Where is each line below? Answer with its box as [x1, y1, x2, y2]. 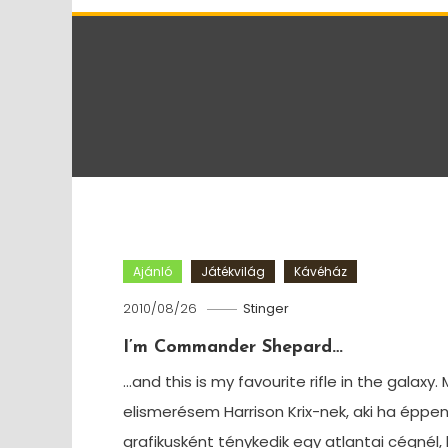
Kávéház [293, 263, 347, 280]
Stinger [242, 299, 289, 318]
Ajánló [132, 263, 172, 280]
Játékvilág [200, 263, 265, 280]
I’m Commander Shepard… [122, 338, 343, 357]
